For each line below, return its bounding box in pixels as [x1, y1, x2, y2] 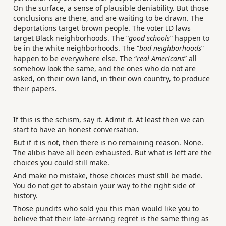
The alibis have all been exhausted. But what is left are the [13, 147, 212, 157]
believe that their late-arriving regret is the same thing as [13, 213, 209, 223]
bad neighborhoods [139, 43, 201, 53]
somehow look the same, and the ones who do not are [13, 64, 196, 74]
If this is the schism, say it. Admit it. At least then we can [13, 115, 204, 125]
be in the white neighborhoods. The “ [13, 43, 139, 53]
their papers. [13, 84, 57, 94]
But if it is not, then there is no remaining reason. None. [13, 137, 203, 147]
